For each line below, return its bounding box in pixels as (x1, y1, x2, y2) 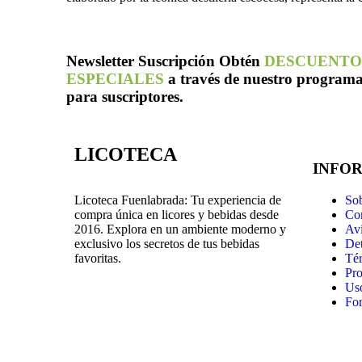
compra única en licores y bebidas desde (74, 208, 279, 222)
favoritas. (74, 251, 121, 266)
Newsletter (66, 52, 134, 69)
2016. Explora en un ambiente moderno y (74, 222, 286, 237)
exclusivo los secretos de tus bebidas (74, 237, 259, 251)
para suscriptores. (66, 87, 183, 105)
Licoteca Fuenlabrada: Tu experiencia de (74, 193, 281, 208)
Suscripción (134, 52, 215, 69)
